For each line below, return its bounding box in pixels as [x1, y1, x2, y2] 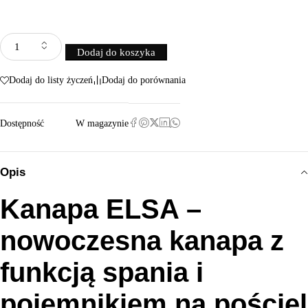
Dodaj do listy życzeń [9, 75, 93, 85]
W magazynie [76, 118, 129, 129]
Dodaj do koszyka [77, 47, 155, 58]
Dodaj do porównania [102, 75, 186, 85]
